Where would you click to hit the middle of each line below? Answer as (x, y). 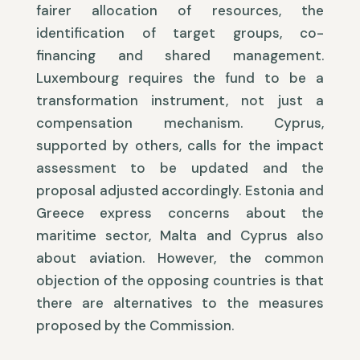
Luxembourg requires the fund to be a (180, 78)
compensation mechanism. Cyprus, (180, 123)
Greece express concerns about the (180, 213)
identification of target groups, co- (180, 33)
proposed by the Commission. (135, 326)
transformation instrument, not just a (180, 101)
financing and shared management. (180, 56)
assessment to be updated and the (180, 168)
